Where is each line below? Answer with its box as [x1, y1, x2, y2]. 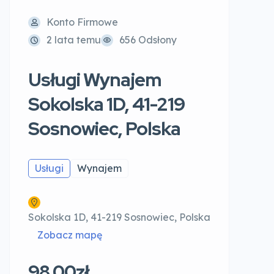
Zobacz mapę [37, 229, 102, 241]
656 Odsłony [119, 34, 177, 46]
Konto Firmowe [46, 16, 118, 28]
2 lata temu [46, 34, 101, 46]
